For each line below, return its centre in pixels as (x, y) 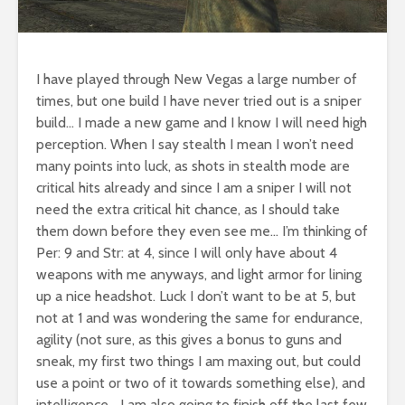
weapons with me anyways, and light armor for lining (199, 275)
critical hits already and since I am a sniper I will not (194, 188)
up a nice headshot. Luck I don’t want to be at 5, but (196, 297)
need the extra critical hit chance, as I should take (188, 210)
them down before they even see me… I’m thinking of (202, 231)
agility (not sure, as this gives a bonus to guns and (189, 340)
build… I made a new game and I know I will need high (202, 123)
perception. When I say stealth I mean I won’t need (195, 145)
